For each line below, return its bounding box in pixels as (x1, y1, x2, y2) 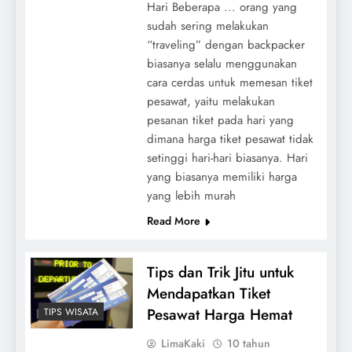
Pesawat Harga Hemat (146, 303, 292, 325)
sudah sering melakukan (146, 16, 269, 35)
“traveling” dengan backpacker (146, 35, 305, 53)
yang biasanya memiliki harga (146, 167, 297, 185)
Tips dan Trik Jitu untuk (146, 261, 294, 283)
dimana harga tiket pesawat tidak (146, 130, 313, 148)
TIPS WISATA (44, 305, 98, 320)
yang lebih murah (146, 186, 236, 204)
